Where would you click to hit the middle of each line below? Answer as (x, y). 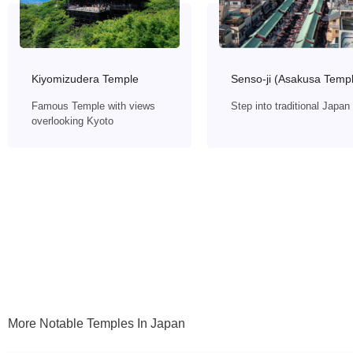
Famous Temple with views (93, 106)
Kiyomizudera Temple (85, 79)
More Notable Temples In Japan (97, 324)
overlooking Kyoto (72, 121)
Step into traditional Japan (291, 106)
